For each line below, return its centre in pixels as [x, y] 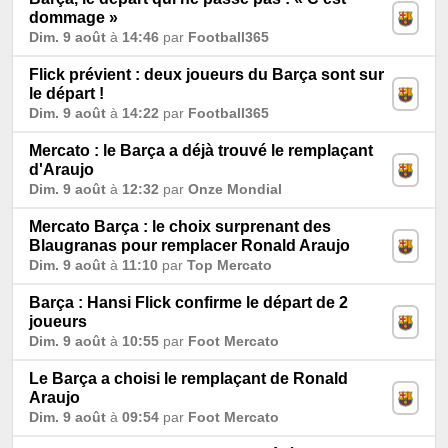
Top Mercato [229, 264]
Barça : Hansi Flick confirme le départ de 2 [188, 302]
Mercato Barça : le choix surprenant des [180, 226]
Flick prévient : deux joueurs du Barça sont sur [206, 74]
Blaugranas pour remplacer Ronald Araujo [189, 245]
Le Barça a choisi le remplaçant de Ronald [188, 378]
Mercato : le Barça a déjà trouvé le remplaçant [201, 150]
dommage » [73, 17]
